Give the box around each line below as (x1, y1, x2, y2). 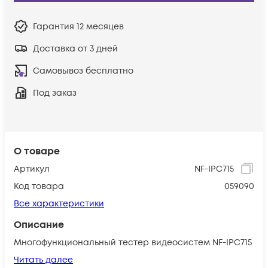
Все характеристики (14, 197, 104, 209)
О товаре (14, 144, 60, 158)
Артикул (14, 163, 50, 175)
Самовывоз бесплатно (33, 65, 133, 77)
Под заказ (33, 87, 77, 99)
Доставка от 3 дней (33, 42, 118, 54)
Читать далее (14, 254, 73, 266)
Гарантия (33, 20, 77, 32)
